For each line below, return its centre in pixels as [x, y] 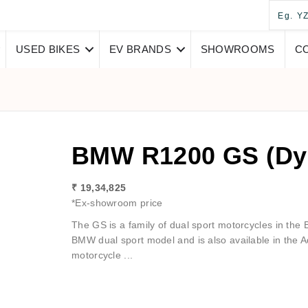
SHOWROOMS [238, 49]
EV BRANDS [140, 49]
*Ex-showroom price [117, 203]
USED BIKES [48, 49]
